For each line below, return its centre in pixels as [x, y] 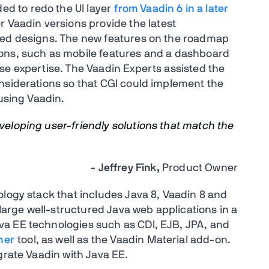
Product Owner [200, 168]
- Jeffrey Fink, [126, 168]
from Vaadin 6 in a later [171, 9]
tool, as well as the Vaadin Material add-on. [124, 240]
